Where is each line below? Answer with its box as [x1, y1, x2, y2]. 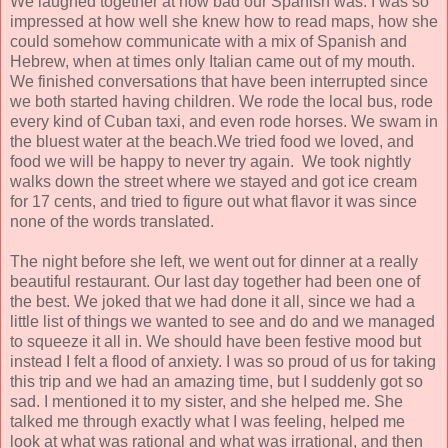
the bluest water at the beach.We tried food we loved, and [10, 133, 414, 151]
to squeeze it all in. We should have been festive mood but [10, 333, 421, 351]
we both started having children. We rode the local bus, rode [10, 93, 433, 111]
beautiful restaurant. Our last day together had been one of [10, 273, 420, 291]
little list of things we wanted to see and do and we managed [10, 313, 435, 331]
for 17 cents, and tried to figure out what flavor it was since [10, 193, 417, 211]
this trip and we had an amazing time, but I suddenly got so [10, 373, 423, 391]
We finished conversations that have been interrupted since [10, 73, 428, 91]
